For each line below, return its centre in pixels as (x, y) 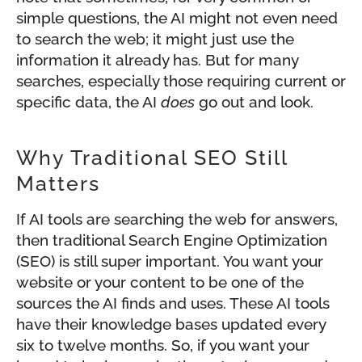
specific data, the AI (88, 102)
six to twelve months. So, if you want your (163, 345)
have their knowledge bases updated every (171, 324)
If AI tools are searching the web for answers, (177, 219)
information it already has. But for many (157, 60)
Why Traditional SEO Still (152, 158)
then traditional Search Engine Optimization (172, 240)
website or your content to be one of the (160, 282)
